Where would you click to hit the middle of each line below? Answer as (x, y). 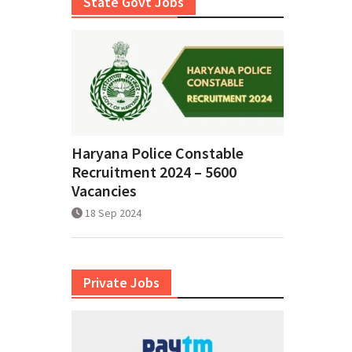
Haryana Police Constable (158, 153)
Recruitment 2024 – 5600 (154, 172)
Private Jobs (121, 283)
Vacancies (104, 191)
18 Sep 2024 (113, 213)
